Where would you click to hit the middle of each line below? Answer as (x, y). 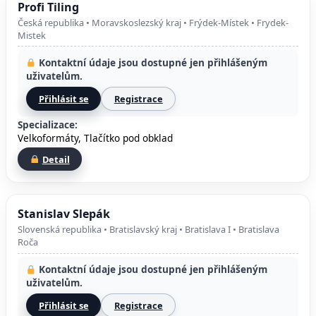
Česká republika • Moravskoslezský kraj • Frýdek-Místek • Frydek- (153, 22)
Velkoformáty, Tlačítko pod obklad (95, 138)
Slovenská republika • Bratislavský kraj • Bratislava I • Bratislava (148, 230)
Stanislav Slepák (64, 213)
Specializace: (48, 124)
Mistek (32, 35)
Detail (56, 159)
